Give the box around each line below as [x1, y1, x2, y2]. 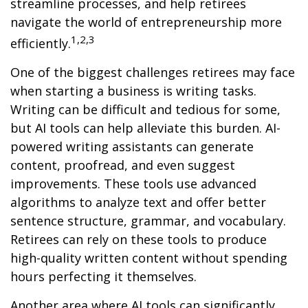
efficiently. [10, 35, 71, 52]
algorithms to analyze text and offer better [10, 194, 266, 210]
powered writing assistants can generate [10, 138, 254, 155]
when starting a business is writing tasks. [10, 82, 256, 99]
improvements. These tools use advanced [10, 175, 256, 192]
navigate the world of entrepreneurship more [10, 14, 282, 30]
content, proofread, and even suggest [10, 157, 235, 173]
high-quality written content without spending [10, 250, 287, 266]
